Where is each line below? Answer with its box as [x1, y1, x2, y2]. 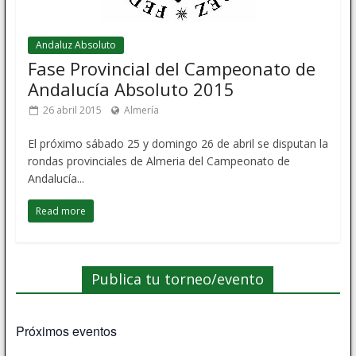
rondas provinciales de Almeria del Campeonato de [27, 153, 290, 168]
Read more [35, 203, 86, 218]
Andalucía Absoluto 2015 [27, 76, 234, 101]
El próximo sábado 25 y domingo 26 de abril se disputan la [27, 135, 328, 151]
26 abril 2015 [40, 103, 111, 117]
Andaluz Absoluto [35, 37, 116, 52]
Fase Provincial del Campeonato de [27, 56, 315, 80]
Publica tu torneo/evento [91, 269, 265, 288]
